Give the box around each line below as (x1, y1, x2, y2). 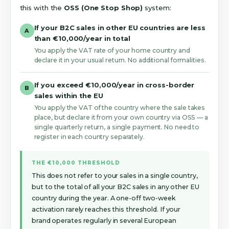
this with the (19, 3, 64, 12)
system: (143, 3, 171, 12)
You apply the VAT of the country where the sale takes (34, 104, 205, 112)
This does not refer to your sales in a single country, (32, 171, 198, 179)
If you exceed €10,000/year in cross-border (34, 81, 195, 89)
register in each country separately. (34, 133, 145, 141)
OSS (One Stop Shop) (64, 3, 143, 12)
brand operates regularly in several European (32, 216, 176, 224)
